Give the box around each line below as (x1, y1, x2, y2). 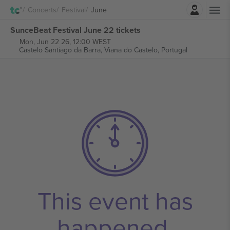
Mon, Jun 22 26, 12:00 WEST (19, 36, 111, 47)
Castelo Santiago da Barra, (18, 45, 104, 55)
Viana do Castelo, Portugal (104, 45, 187, 55)
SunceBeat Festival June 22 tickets (10, 24, 141, 36)
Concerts (28, 4, 56, 15)
